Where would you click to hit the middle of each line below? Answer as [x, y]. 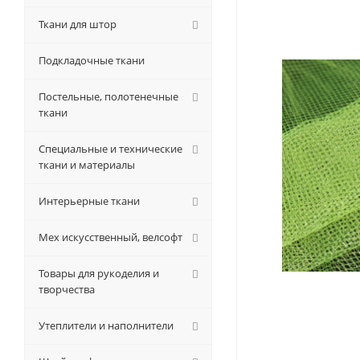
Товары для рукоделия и [99, 273]
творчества [67, 289]
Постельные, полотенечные [108, 96]
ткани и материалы [87, 165]
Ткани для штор [78, 24]
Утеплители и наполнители [106, 325]
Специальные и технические [110, 149]
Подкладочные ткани [92, 60]
